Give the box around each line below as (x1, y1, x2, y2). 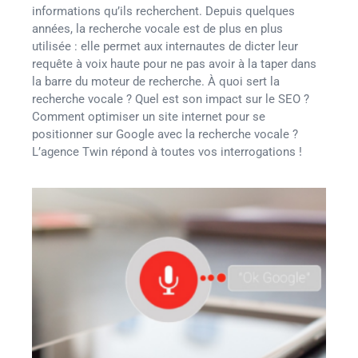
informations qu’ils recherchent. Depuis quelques (32, 4, 295, 18)
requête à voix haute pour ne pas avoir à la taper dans (32, 57, 316, 71)
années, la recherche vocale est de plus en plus (32, 22, 283, 36)
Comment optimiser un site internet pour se (32, 109, 265, 124)
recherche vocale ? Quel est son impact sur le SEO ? (32, 92, 309, 106)
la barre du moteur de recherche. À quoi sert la (32, 74, 280, 89)
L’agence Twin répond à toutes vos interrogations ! (32, 145, 302, 159)
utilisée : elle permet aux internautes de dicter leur (32, 39, 298, 54)
